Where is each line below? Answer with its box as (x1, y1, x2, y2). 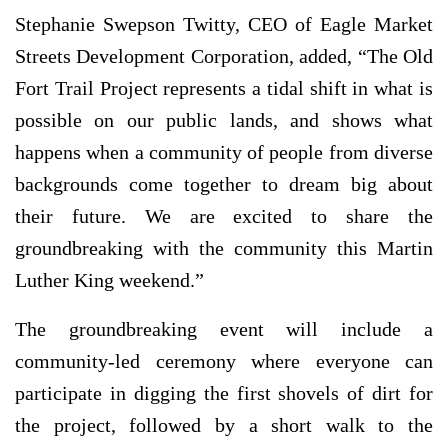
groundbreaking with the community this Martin (15, 236, 433, 259)
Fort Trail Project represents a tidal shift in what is (15, 76, 433, 99)
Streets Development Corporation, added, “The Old (15, 44, 433, 67)
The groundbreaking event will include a (15, 317, 433, 340)
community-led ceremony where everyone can (15, 349, 433, 372)
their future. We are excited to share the (15, 204, 433, 227)
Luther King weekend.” (15, 268, 204, 291)
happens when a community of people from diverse (15, 140, 433, 163)
